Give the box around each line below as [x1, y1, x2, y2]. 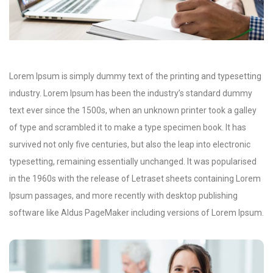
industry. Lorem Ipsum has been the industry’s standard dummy [9, 88, 252, 99]
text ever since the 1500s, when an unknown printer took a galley [9, 105, 257, 116]
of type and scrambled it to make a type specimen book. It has [9, 122, 246, 133]
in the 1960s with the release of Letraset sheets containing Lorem [9, 174, 261, 184]
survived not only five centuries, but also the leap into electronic [9, 140, 250, 150]
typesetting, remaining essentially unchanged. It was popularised [9, 157, 257, 167]
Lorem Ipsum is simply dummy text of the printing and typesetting [9, 71, 261, 82]
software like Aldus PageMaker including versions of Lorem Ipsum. [9, 208, 264, 218]
